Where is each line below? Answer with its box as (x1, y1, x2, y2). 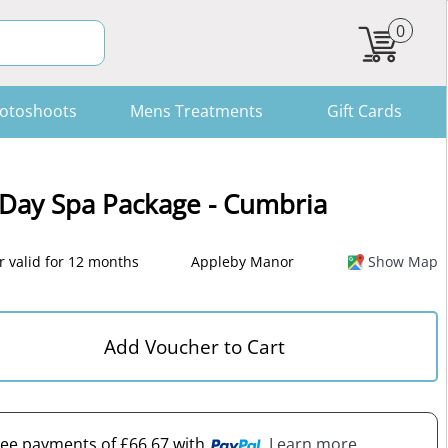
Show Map (367, 252, 438, 271)
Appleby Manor (190, 252, 294, 271)
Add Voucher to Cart (103, 333, 285, 360)
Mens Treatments (129, 100, 263, 122)
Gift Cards (326, 100, 402, 122)
